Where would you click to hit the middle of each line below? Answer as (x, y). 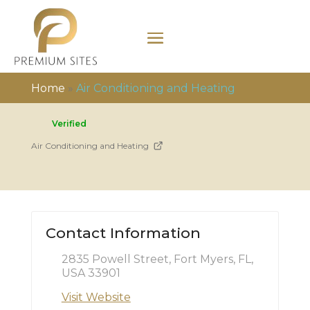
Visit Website (96, 297)
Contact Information (123, 233)
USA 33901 (91, 273)
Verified (69, 124)
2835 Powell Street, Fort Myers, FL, (157, 259)
